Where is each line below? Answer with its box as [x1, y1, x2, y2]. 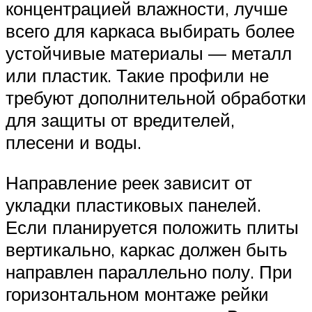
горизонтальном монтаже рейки [6, 282, 269, 305]
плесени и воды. [6, 130, 141, 153]
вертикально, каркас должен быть [6, 237, 288, 260]
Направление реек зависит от [6, 171, 252, 194]
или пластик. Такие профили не [6, 63, 269, 86]
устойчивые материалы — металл [6, 41, 292, 64]
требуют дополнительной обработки [6, 86, 306, 109]
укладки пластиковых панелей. [6, 193, 261, 216]
